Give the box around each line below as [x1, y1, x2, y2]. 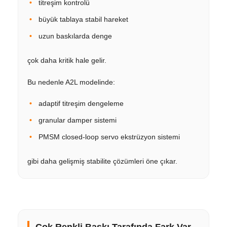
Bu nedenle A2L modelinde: [27, 78, 115, 86]
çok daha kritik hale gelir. [27, 56, 106, 64]
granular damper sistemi [39, 116, 117, 124]
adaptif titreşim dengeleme [39, 99, 124, 107]
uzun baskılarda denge [39, 31, 112, 40]
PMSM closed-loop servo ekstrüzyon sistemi [39, 132, 180, 141]
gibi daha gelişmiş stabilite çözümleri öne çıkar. [27, 157, 177, 165]
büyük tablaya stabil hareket [39, 15, 128, 23]
